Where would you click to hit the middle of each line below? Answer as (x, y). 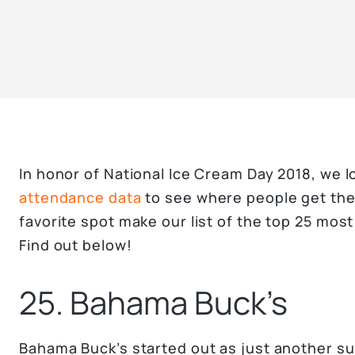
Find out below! (76, 245)
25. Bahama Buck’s (153, 302)
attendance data (80, 197)
